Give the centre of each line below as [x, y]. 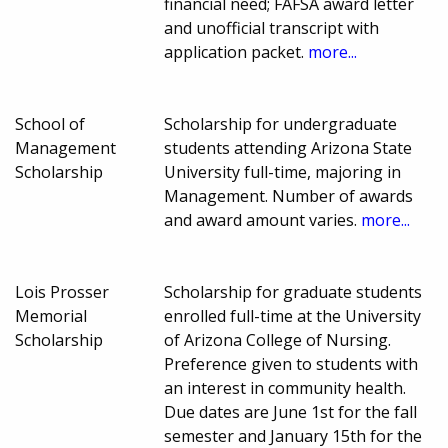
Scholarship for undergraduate [281, 123]
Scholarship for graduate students [293, 291]
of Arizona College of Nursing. [278, 339]
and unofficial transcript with [272, 27]
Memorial [51, 315]
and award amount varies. [263, 219]
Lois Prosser [62, 291]
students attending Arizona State [288, 147]
